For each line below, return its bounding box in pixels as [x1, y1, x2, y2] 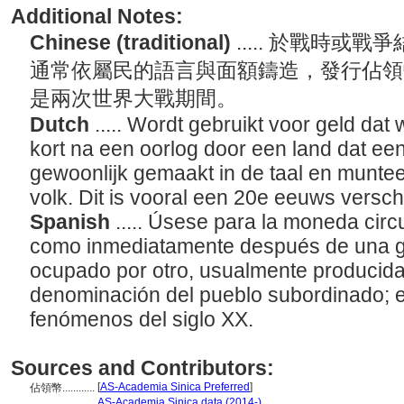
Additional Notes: [11, 5, 183, 28]
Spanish [30, 210, 115, 234]
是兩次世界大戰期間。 [30, 87, 243, 110]
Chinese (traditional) [30, 31, 236, 54]
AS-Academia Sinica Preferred [100, 381, 250, 393]
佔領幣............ [30, 381, 97, 394]
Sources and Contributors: [11, 356, 274, 380]
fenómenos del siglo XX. [30, 308, 259, 331]
